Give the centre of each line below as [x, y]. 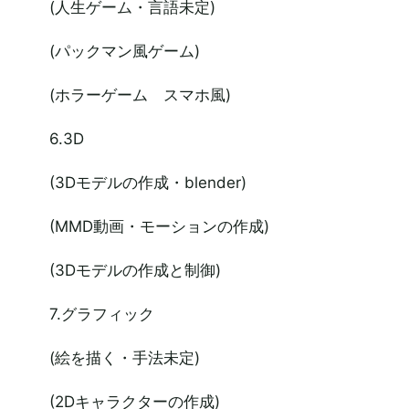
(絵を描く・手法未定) [124, 358]
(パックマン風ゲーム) [124, 51]
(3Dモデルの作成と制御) [135, 270]
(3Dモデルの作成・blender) [147, 183]
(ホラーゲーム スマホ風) [140, 95]
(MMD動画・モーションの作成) [159, 226]
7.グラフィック [101, 314]
